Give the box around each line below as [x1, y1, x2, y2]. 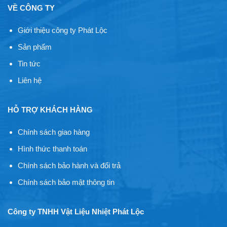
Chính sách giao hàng [17, 127, 90, 136]
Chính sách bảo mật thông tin [17, 177, 115, 186]
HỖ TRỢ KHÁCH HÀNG [8, 105, 93, 115]
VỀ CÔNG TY [8, 4, 55, 13]
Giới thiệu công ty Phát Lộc [17, 25, 107, 34]
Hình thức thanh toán [17, 144, 87, 153]
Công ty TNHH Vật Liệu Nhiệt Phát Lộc [8, 207, 144, 216]
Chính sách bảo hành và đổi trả [17, 161, 121, 170]
